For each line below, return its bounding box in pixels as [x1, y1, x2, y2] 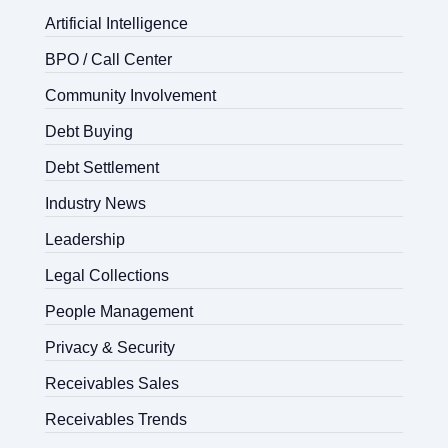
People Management [44, 302, 193, 320]
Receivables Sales [44, 374, 179, 392]
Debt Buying [44, 122, 133, 140]
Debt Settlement [44, 158, 159, 176]
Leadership [44, 230, 125, 248]
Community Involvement [44, 86, 216, 104]
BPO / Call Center [44, 50, 172, 68]
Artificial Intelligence [44, 14, 188, 32]
